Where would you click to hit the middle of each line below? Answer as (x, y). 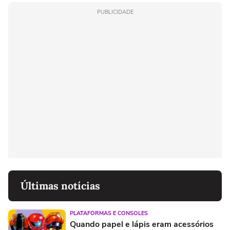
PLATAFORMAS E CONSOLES (109, 213)
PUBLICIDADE (115, 12)
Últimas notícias (60, 185)
